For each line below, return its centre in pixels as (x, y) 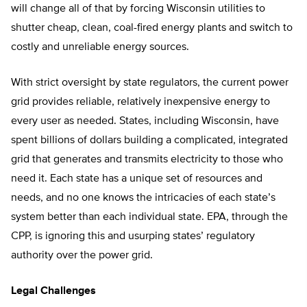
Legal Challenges (53, 292)
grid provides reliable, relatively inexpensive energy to (140, 102)
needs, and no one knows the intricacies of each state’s (143, 198)
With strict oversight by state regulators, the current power (150, 83)
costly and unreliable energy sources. (100, 48)
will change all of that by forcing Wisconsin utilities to (138, 9)
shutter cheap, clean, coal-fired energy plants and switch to (152, 28)
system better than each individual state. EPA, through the (149, 218)
